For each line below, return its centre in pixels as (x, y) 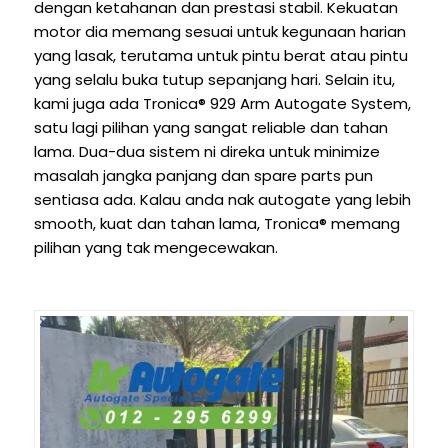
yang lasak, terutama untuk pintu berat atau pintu (220, 56)
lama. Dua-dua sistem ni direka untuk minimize (206, 152)
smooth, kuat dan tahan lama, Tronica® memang (216, 224)
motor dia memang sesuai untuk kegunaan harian (219, 32)
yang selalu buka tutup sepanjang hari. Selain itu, (214, 80)
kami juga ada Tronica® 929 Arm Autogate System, (222, 104)
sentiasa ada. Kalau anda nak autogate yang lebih (222, 200)
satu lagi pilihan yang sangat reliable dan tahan (210, 128)
